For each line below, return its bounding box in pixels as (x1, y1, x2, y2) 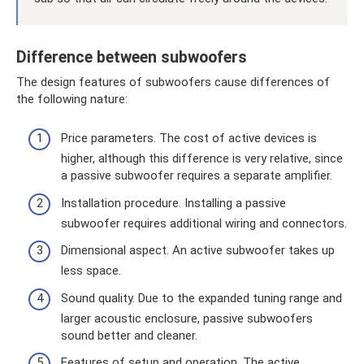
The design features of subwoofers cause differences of (16, 74, 330, 89)
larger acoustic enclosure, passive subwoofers (61, 310, 313, 326)
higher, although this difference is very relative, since (61, 151, 343, 167)
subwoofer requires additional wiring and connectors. (61, 215, 347, 231)
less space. (61, 263, 121, 279)
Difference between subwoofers (16, 48, 247, 67)
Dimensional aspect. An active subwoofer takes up (61, 243, 335, 258)
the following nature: (16, 91, 128, 106)
